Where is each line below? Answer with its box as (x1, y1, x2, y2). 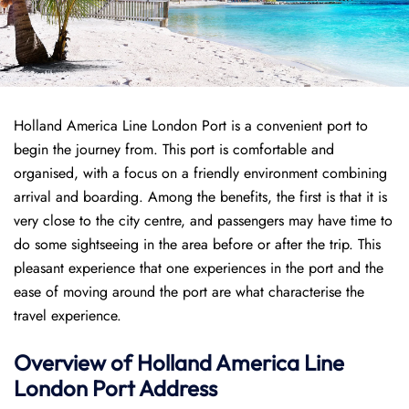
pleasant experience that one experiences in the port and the (14, 257, 383, 278)
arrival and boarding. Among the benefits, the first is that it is (14, 186, 387, 207)
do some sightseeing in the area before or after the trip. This (14, 234, 381, 255)
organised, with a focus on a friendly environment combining (14, 163, 387, 184)
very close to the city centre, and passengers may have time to (14, 210, 393, 231)
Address (139, 374, 217, 402)
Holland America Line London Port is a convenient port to (14, 115, 368, 136)
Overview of (14, 349, 137, 376)
